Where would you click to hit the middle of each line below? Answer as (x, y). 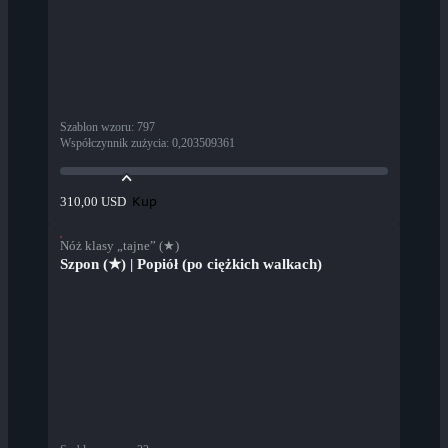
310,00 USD (93, 202)
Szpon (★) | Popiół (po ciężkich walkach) (191, 264)
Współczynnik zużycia (113, 143)
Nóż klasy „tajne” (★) (119, 246)
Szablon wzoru (95, 127)
